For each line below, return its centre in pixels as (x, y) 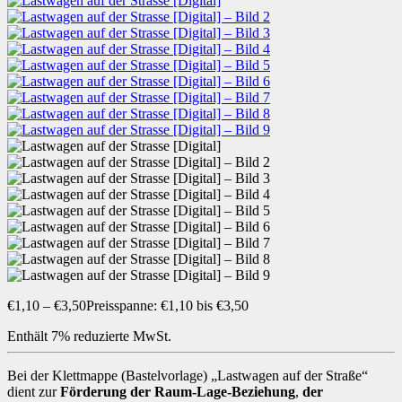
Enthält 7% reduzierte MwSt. (89, 336)
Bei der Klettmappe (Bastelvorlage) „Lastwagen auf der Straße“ (188, 375)
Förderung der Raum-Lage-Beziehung (178, 391)
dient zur (34, 391)
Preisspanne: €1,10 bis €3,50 (167, 305)
